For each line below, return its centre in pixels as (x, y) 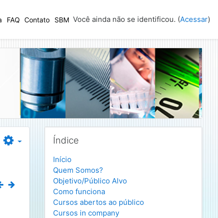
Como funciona (79, 191)
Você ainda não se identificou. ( (127, 19)
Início (62, 159)
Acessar (194, 19)
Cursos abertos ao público (99, 202)
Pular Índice (64, 131)
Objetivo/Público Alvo (90, 181)
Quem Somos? (78, 170)
